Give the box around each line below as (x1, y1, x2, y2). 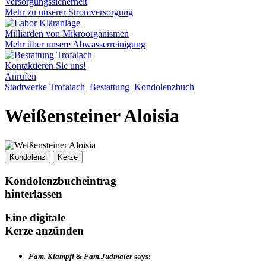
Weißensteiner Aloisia (5, 105, 179, 127)
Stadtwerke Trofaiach (5, 82, 85, 92)
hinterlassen (5, 187, 62, 200)
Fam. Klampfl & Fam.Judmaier (28, 252, 132, 261)
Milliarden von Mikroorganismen (5, 28, 129, 39)
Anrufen (5, 71, 36, 81)
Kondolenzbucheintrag (5, 174, 116, 187)
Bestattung (90, 82, 129, 92)
